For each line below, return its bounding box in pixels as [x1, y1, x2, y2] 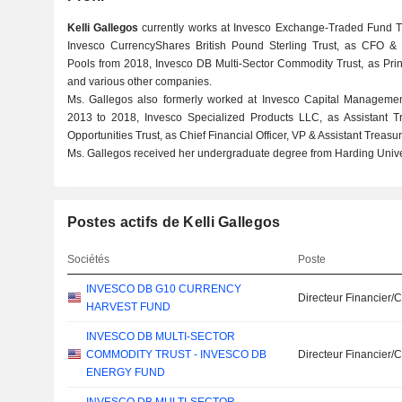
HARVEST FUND [85, 301, 170, 313]
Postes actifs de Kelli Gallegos [66, 214, 281, 230]
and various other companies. [66, 75, 212, 88]
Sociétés [66, 253, 109, 266]
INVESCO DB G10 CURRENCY [85, 283, 241, 295]
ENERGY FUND [85, 366, 165, 379]
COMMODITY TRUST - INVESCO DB [85, 348, 267, 361]
